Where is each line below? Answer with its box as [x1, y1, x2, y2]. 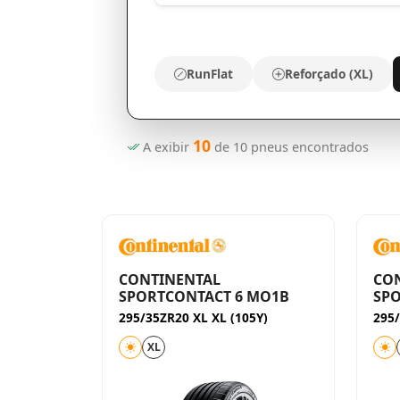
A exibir [138, 138, 193, 155]
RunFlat [186, 65, 233, 82]
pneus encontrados [246, 138, 369, 155]
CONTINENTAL [119, 270, 221, 289]
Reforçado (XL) [284, 65, 373, 82]
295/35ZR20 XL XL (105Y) [119, 309, 268, 326]
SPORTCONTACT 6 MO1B [119, 287, 289, 306]
